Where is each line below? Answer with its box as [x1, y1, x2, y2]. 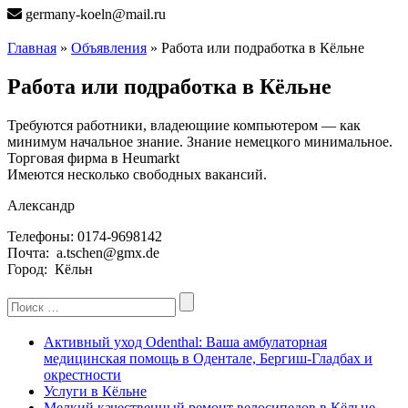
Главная [7, 39, 56, 56]
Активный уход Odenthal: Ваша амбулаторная [44, 334, 327, 351]
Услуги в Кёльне [44, 383, 147, 400]
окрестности [44, 367, 121, 383]
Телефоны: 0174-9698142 [7, 228, 162, 244]
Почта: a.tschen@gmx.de [7, 244, 159, 260]
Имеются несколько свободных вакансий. [7, 166, 267, 182]
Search [6, 291, 46, 307]
